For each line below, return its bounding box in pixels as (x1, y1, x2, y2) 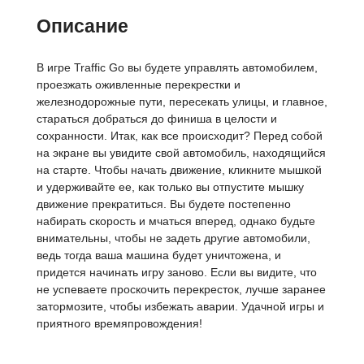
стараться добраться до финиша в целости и (37, 112, 277, 125)
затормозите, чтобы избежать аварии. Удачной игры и (37, 300, 324, 313)
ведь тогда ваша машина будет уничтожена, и (37, 249, 281, 262)
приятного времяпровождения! (37, 317, 202, 330)
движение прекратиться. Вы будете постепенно (37, 197, 291, 210)
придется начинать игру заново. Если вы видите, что (37, 266, 317, 279)
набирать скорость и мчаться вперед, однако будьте (37, 214, 315, 227)
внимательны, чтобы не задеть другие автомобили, (37, 232, 310, 245)
